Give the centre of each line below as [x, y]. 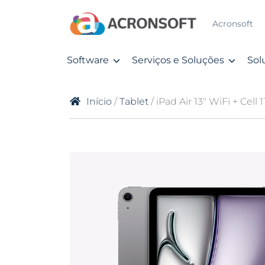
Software [88, 60]
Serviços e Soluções [178, 60]
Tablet [134, 101]
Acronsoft [232, 24]
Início [99, 101]
